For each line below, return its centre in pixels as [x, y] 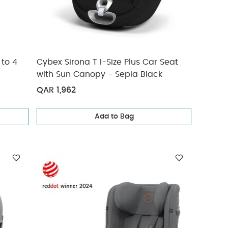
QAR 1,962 [56, 90]
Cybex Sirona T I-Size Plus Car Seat [108, 62]
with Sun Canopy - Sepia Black [100, 74]
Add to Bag [114, 117]
